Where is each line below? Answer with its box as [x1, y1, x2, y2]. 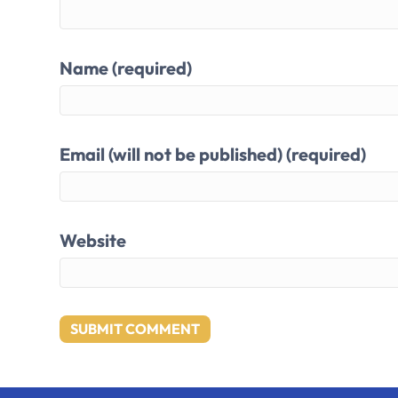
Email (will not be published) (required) [60, 143, 367, 166]
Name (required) [60, 57, 193, 80]
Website [60, 229, 127, 252]
